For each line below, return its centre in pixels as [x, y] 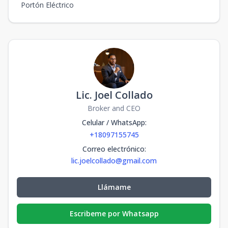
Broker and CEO [114, 108]
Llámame [114, 187]
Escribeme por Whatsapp [114, 213]
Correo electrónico [113, 149]
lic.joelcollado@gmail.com [114, 161]
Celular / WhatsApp [113, 122]
